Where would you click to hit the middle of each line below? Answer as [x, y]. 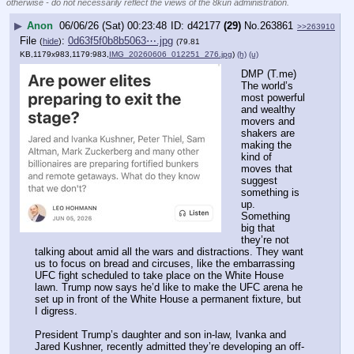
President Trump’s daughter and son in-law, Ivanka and [160, 335]
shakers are [268, 134]
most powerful [273, 98]
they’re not [265, 240]
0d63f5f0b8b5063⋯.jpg [121, 40]
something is [270, 193]
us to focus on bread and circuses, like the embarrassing [165, 264]
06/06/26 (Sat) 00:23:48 [113, 26]
